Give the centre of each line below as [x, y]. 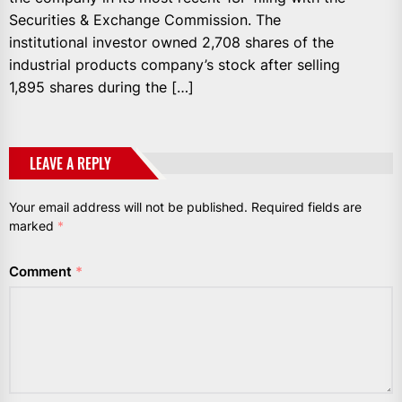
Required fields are [306, 206]
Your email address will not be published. [128, 206]
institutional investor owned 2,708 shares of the [171, 42]
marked [33, 225]
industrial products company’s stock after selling [175, 64]
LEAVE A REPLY [70, 163]
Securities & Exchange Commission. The [145, 19]
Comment [42, 271]
